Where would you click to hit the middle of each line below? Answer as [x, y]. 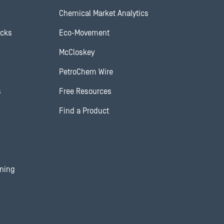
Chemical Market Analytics [104, 13]
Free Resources [85, 91]
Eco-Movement [84, 33]
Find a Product [84, 111]
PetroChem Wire [86, 72]
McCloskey [77, 52]
